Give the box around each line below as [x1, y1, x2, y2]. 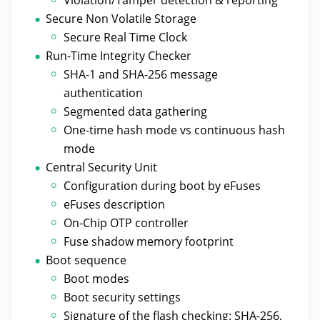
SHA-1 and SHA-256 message [64, 66, 219, 82]
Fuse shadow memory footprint [64, 233, 234, 249]
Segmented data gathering [64, 103, 208, 119]
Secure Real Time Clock [64, 29, 188, 45]
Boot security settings [64, 289, 181, 305]
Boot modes [64, 270, 130, 286]
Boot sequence [45, 251, 126, 268]
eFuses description [64, 196, 166, 212]
